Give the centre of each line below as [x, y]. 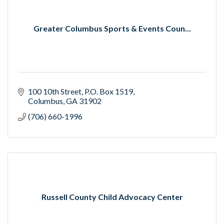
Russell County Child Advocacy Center [112, 197]
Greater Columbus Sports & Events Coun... [112, 28]
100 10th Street [55, 91]
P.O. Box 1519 [109, 91]
